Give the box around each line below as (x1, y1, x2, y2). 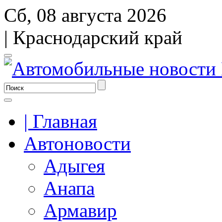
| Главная (24, 111, 97, 132)
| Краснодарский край (4, 27, 182, 48)
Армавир (44, 200, 117, 221)
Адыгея (44, 155, 105, 176)
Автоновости (24, 133, 131, 154)
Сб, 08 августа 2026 (4, 4, 166, 26)
